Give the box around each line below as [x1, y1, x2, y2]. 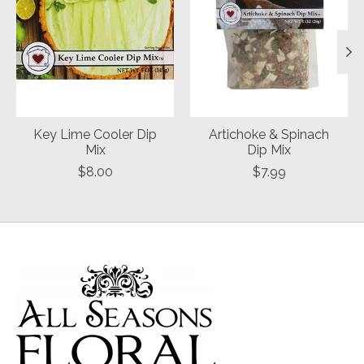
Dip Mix [247, 142, 291, 158]
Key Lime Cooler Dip [33, 127, 157, 143]
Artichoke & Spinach [209, 127, 329, 143]
